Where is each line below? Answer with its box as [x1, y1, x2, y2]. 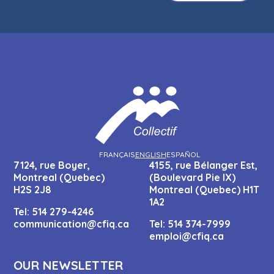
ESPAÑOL [166, 150, 200, 160]
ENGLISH [135, 150, 166, 160]
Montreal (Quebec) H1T [149, 183, 259, 196]
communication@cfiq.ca [13, 218, 130, 231]
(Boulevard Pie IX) [149, 171, 235, 184]
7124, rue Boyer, [13, 159, 91, 172]
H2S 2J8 [13, 183, 52, 196]
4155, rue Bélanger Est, [149, 159, 257, 172]
